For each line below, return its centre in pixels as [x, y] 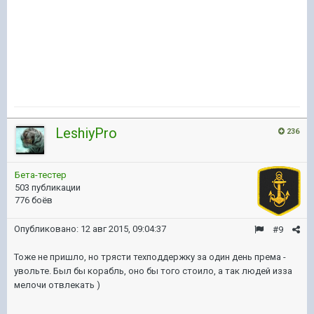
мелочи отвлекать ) [58, 285]
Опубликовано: [47, 229]
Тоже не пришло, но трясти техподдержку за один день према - [150, 257]
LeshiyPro [86, 133]
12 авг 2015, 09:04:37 [123, 229]
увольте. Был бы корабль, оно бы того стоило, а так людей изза [153, 271]
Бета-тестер [41, 175]
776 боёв [34, 200]
